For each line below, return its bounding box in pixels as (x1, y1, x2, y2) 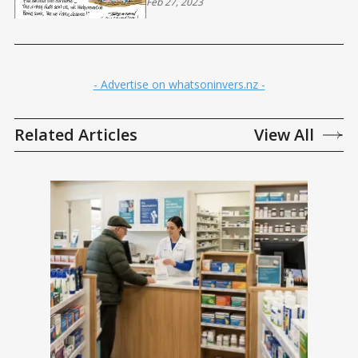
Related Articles (14, 124, 137, 146)
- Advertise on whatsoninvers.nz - (93, 77, 265, 93)
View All (254, 124, 314, 146)
